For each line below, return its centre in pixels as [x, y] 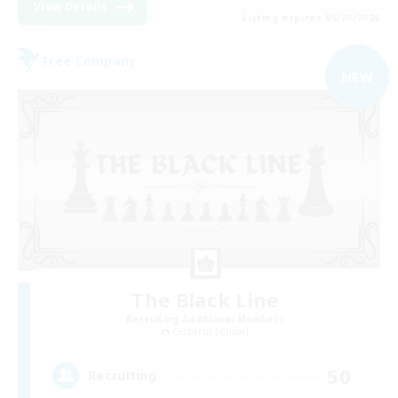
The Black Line [205, 299]
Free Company [90, 60]
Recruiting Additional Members [205, 318]
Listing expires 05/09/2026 [311, 18]
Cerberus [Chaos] [211, 331]
